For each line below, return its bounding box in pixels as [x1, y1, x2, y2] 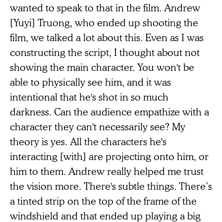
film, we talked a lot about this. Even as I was [10, 31, 204, 44]
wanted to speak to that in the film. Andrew [10, 1, 200, 14]
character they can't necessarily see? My [10, 120, 185, 133]
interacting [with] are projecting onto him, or [10, 150, 209, 163]
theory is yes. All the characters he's [10, 135, 166, 148]
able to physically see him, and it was [10, 75, 171, 89]
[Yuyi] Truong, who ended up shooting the [10, 16, 198, 29]
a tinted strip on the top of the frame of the [10, 194, 197, 208]
